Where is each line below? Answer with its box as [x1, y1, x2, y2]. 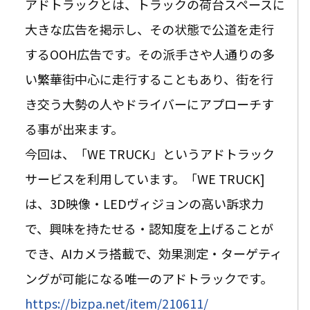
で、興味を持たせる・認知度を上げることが [25, 219, 273, 237]
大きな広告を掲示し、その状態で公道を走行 [25, 19, 274, 38]
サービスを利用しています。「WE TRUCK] [25, 169, 265, 188]
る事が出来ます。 [25, 119, 123, 138]
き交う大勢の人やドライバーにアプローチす [25, 94, 274, 113]
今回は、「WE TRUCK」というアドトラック [25, 144, 275, 163]
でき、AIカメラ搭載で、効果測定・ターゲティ [25, 244, 282, 262]
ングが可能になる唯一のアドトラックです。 [25, 268, 273, 287]
